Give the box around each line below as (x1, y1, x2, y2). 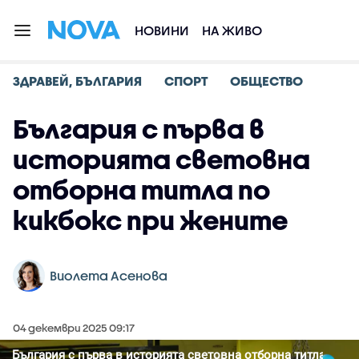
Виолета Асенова (50, 268, 167, 283)
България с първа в (13, 114, 264, 143)
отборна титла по (13, 175, 270, 204)
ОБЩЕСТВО (230, 73, 303, 88)
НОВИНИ (135, 22, 189, 38)
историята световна (13, 144, 310, 174)
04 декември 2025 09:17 (13, 321, 135, 334)
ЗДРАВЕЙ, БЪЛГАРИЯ (13, 73, 142, 88)
